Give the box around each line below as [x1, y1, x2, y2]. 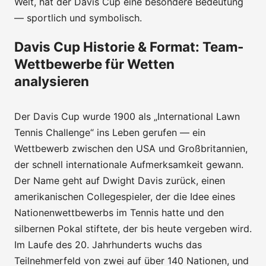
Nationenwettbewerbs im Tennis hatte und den [14, 206, 224, 218]
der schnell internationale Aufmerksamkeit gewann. [14, 158, 243, 170]
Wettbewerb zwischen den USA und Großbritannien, [14, 142, 248, 154]
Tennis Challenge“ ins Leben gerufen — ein [14, 126, 205, 138]
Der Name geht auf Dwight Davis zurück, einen [14, 174, 225, 186]
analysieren [14, 72, 89, 89]
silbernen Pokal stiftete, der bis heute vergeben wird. [14, 222, 252, 235]
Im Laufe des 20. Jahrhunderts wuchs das [14, 238, 202, 251]
